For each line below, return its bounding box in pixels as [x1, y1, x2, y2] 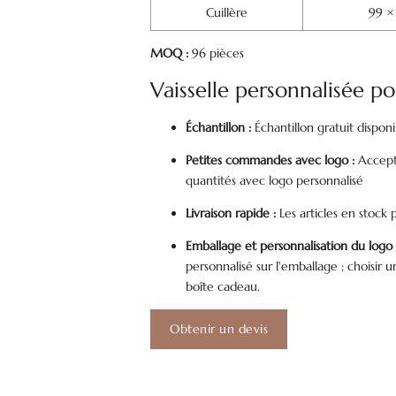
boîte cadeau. [186, 278, 261, 294]
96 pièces [188, 45, 245, 61]
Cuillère [206, 4, 248, 20]
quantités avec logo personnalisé [186, 172, 364, 188]
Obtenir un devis [170, 321, 269, 337]
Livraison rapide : [186, 205, 277, 221]
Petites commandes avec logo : [186, 152, 355, 168]
